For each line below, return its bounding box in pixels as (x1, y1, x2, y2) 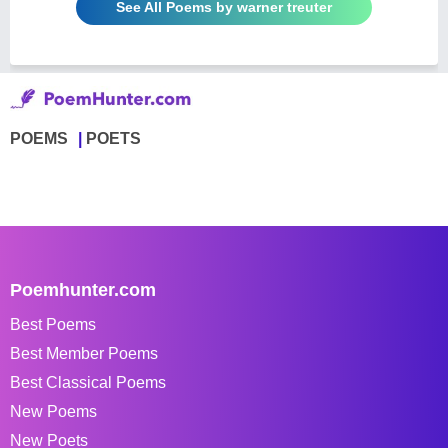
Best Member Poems (10, 344, 158, 362)
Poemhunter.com (10, 279, 156, 300)
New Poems (10, 402, 97, 420)
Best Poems (10, 315, 96, 333)
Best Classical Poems (10, 373, 166, 391)
